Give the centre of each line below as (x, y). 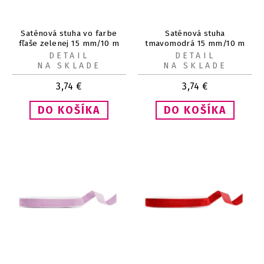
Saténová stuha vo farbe (69, 33)
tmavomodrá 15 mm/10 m (195, 43)
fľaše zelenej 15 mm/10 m (69, 43)
